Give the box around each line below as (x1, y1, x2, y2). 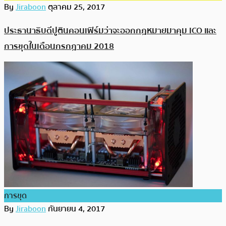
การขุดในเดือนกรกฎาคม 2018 (4, 39, 114, 53)
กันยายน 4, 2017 (48, 202, 105, 216)
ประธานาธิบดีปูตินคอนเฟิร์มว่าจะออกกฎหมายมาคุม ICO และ (4, 23, 216, 37)
